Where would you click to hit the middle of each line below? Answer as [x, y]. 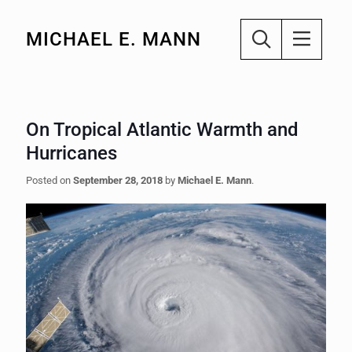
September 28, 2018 [118, 180]
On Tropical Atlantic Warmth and [162, 130]
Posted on [49, 180]
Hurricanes [71, 153]
